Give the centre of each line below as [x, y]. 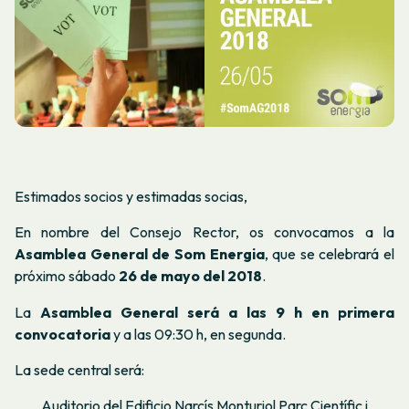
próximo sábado [67, 276]
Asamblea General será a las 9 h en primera [217, 312]
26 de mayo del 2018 [190, 276]
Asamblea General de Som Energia [140, 254]
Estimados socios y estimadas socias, [131, 196]
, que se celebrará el [329, 254]
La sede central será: [79, 370]
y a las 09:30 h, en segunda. [198, 334]
